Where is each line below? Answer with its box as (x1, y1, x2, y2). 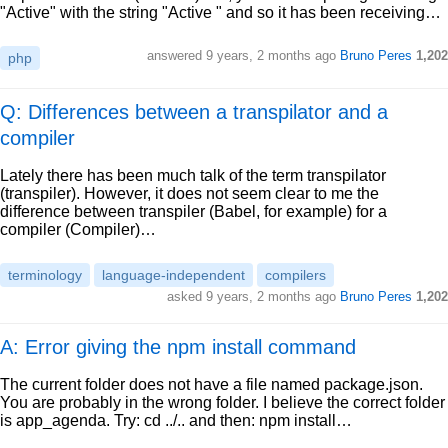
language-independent (102, 267, 245, 283)
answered (147, 48, 206, 63)
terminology (8, 267, 82, 283)
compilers (265, 267, 326, 283)
